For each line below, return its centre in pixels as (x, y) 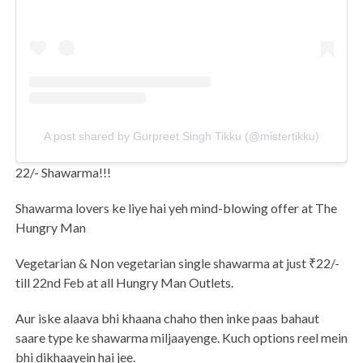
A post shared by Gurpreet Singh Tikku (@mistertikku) (181, 137)
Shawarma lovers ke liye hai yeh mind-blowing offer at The (176, 208)
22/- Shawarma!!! (63, 173)
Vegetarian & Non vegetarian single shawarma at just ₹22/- (177, 263)
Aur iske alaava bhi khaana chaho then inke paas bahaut (167, 318)
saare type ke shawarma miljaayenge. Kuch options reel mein (181, 338)
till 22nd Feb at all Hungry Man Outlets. (124, 283)
